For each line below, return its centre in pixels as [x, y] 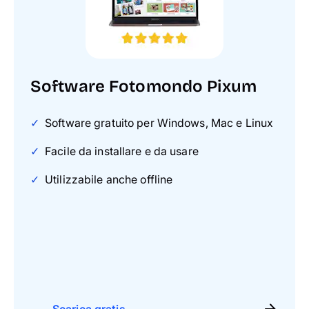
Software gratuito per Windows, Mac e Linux [159, 123]
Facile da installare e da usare [122, 151]
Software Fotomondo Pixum [143, 86]
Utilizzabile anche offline [109, 179]
